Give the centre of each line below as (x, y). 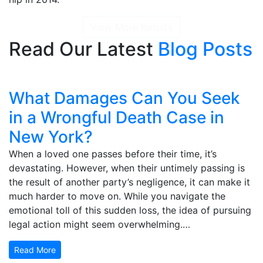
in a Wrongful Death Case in (117, 117)
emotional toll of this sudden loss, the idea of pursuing (130, 210)
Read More (35, 249)
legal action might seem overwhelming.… (100, 224)
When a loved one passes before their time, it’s (113, 154)
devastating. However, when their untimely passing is (127, 168)
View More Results (131, 27)
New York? (51, 136)
